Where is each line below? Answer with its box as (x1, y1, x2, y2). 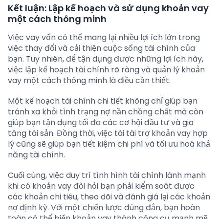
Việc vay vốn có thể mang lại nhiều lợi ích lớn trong (8, 32, 200, 44)
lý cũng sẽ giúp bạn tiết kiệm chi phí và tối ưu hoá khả (8, 138, 210, 150)
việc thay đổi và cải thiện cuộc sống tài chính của (8, 43, 195, 54)
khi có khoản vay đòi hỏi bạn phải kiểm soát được (8, 180, 195, 192)
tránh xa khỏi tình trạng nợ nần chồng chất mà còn (8, 106, 203, 118)
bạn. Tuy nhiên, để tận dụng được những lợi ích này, (8, 53, 203, 65)
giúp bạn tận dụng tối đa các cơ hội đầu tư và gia (8, 117, 194, 129)
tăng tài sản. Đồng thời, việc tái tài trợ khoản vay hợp (8, 128, 208, 139)
